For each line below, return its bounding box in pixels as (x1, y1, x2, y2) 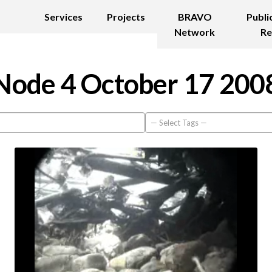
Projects (107, 11, 146, 22)
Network (174, 26, 216, 38)
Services (44, 11, 83, 22)
